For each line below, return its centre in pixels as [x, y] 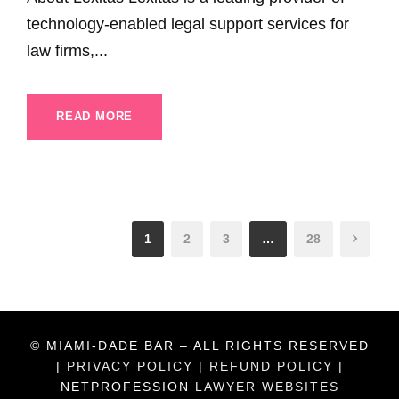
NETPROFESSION [127, 387]
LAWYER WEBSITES [267, 387]
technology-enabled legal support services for [188, 24]
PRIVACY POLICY [130, 366]
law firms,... [67, 51]
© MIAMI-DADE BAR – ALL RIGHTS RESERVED [199, 346]
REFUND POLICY [271, 366]
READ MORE [95, 117]
